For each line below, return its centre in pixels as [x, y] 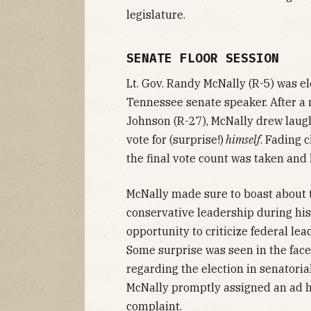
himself [242, 139]
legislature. [156, 14]
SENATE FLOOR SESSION [203, 58]
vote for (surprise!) [175, 139]
